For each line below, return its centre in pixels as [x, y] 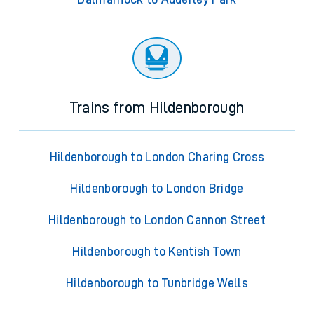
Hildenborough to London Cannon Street [157, 220]
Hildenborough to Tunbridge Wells [157, 284]
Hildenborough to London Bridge [157, 189]
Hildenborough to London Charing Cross [157, 157]
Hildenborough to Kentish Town [157, 252]
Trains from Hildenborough [157, 108]
